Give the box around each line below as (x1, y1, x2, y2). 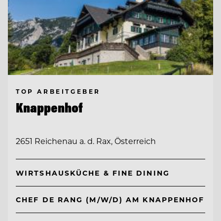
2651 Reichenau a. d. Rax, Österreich (16, 135, 156, 146)
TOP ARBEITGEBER (16, 87, 101, 95)
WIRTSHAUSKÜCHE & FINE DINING (16, 168, 170, 178)
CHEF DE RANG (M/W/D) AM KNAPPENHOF (16, 195, 205, 205)
